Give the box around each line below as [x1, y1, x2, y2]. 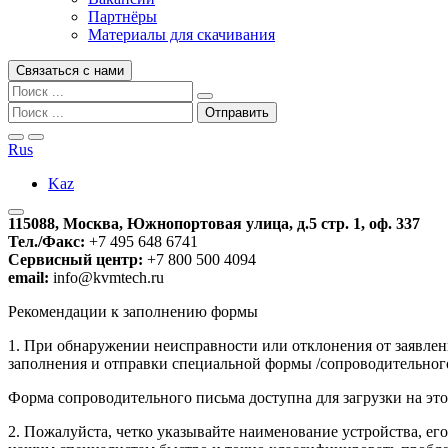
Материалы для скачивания [88, 26, 275, 43]
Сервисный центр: [8, 251, 143, 268]
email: [8, 269, 49, 286]
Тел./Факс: [8, 233, 85, 250]
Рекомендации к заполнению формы [8, 303, 258, 320]
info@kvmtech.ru [49, 269, 164, 286]
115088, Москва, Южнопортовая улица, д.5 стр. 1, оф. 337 [8, 215, 420, 232]
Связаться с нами [16, 63, 124, 78]
